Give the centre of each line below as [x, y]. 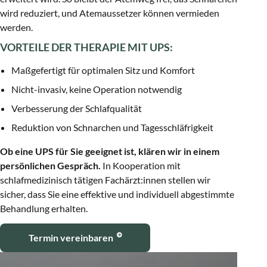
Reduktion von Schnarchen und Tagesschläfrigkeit [113, 127]
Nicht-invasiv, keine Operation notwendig [97, 89]
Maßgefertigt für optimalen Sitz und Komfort [103, 70]
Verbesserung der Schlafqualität [77, 108]
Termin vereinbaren [71, 237]
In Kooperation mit [142, 166]
